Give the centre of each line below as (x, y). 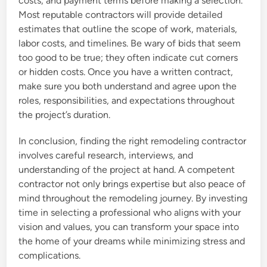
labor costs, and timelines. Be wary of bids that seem (130, 43)
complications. (50, 255)
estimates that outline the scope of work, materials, (128, 29)
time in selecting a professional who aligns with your (130, 212)
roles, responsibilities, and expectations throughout (127, 100)
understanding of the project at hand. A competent (127, 169)
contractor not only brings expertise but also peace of (132, 184)
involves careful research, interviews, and (106, 155)
